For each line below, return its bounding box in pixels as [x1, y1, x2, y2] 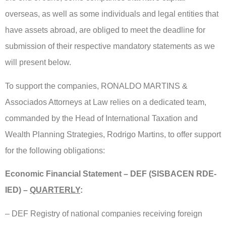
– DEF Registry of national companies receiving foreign [5, 209, 202, 218]
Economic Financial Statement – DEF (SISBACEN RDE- [5, 169, 216, 179]
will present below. [5, 58, 71, 67]
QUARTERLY [30, 186, 80, 195]
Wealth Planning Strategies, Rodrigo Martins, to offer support [5, 130, 221, 139]
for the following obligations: [5, 146, 105, 155]
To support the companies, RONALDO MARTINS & [5, 81, 188, 90]
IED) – [5, 186, 30, 195]
